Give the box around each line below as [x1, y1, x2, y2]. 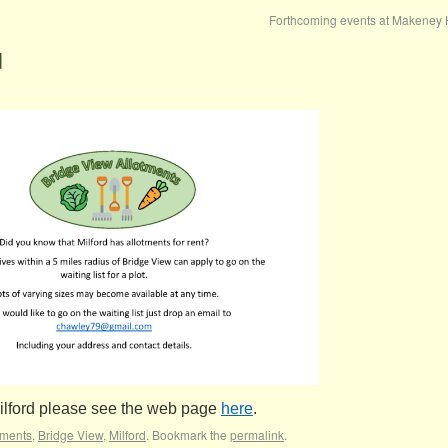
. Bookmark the [146, 426, 230, 443]
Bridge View [38, 426, 103, 443]
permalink [230, 426, 284, 443]
